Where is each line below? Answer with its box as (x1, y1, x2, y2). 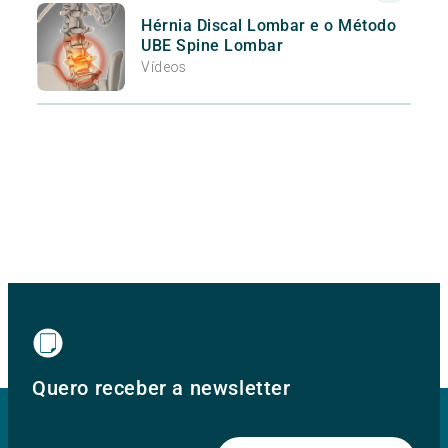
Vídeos (141, 57, 187, 76)
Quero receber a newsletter (32, 376, 291, 401)
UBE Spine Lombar (141, 35, 283, 55)
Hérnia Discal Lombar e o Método (141, 15, 397, 35)
